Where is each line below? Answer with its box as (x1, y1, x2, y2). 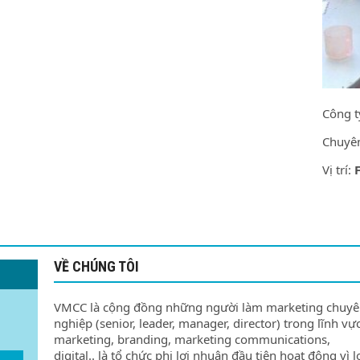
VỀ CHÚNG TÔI (54, 258, 140, 276)
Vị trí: (321, 162, 354, 178)
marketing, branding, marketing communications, (54, 331, 331, 348)
